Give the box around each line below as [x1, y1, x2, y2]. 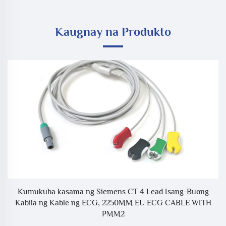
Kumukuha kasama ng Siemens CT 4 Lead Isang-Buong [17, 187, 209, 196]
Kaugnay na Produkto [55, 24, 171, 38]
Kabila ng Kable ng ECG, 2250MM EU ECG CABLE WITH [15, 198, 211, 207]
